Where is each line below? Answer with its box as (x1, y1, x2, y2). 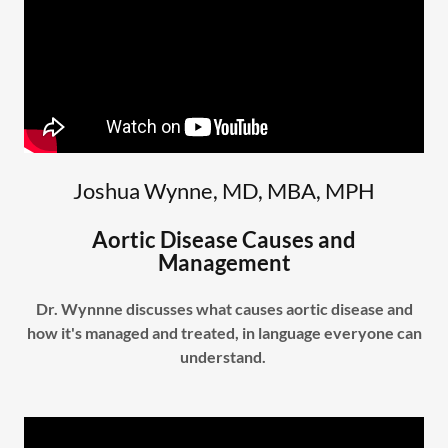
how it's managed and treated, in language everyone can (26, 323, 422, 342)
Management (157, 249, 291, 276)
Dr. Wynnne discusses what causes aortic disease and (35, 299, 413, 318)
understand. (179, 347, 269, 366)
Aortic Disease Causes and (92, 226, 356, 253)
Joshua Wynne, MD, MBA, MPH (73, 177, 375, 204)
